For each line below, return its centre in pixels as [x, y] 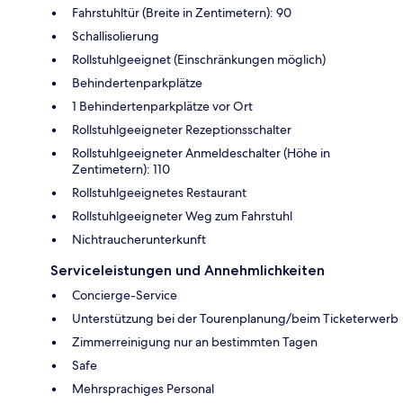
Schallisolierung [116, 36]
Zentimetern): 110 [121, 169]
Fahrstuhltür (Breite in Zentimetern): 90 [182, 12]
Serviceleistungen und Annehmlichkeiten [188, 270]
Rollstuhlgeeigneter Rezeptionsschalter [182, 129]
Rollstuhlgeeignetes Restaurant [159, 192]
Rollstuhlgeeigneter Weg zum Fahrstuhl [182, 215]
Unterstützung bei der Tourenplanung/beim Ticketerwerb [235, 318]
